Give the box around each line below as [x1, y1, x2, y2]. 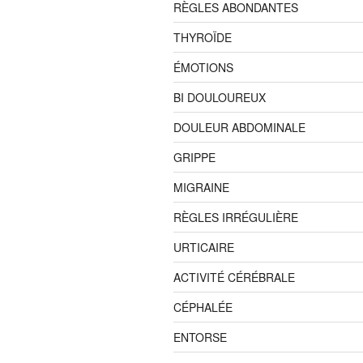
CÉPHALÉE [173, 298, 233, 315]
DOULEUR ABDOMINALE [173, 118, 305, 135]
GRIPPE [173, 148, 216, 165]
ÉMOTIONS [173, 58, 233, 75]
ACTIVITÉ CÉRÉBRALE [173, 268, 295, 285]
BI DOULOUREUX [173, 88, 266, 105]
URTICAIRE [173, 238, 234, 255]
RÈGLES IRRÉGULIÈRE [173, 208, 298, 225]
